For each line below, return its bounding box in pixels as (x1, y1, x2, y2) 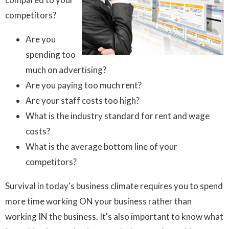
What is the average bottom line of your (26, 141, 177, 152)
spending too (26, 49, 76, 60)
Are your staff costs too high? (26, 95, 140, 106)
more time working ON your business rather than (5, 196, 192, 207)
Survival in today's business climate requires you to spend (5, 180, 223, 192)
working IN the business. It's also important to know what (5, 211, 223, 222)
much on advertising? (26, 64, 106, 76)
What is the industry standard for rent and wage (26, 110, 210, 122)
